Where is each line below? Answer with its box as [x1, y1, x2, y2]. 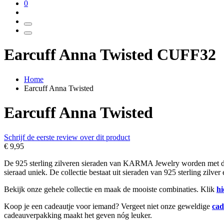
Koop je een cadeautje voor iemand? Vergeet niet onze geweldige [4, 201, 212, 210]
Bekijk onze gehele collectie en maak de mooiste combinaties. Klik [4, 184, 216, 193]
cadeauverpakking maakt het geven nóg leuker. [4, 210, 152, 219]
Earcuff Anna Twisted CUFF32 [4, 45, 216, 64]
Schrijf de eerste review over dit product [4, 132, 130, 141]
